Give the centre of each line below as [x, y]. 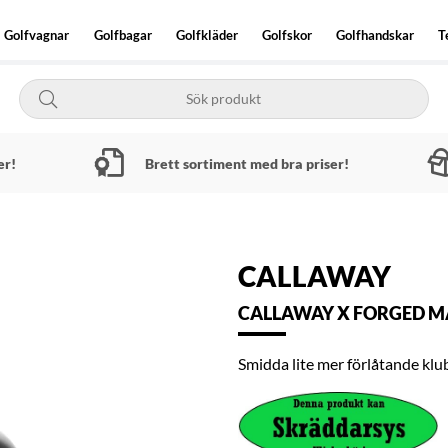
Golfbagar [122, 35]
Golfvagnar [37, 35]
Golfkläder [206, 35]
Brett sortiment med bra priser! [246, 163]
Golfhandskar [375, 35]
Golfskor [286, 35]
